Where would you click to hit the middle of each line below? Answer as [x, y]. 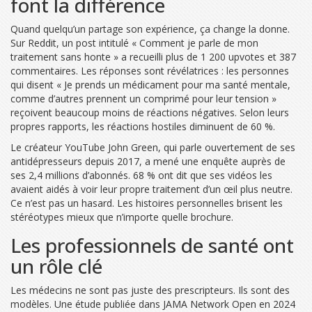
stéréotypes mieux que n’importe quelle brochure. [122, 217]
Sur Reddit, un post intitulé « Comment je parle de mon [134, 42]
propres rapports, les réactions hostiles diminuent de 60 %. [143, 126]
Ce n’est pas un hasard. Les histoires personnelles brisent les [147, 203]
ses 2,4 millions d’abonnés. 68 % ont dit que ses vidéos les [141, 175]
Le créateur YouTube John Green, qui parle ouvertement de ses [153, 147]
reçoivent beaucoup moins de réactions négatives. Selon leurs [150, 112]
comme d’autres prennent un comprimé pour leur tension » [143, 98]
